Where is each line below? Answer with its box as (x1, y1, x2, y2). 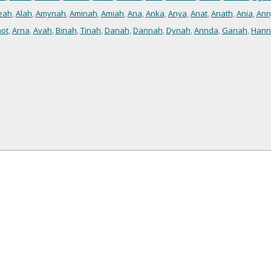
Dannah (132, 25, 163, 36)
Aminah (69, 8, 97, 19)
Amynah (35, 8, 66, 19)
